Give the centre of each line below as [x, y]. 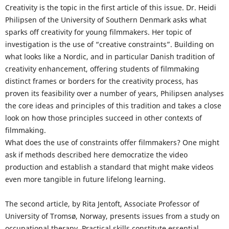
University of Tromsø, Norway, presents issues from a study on [112, 216]
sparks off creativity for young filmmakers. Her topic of [98, 32]
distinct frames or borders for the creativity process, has [101, 81]
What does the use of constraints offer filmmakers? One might [112, 143]
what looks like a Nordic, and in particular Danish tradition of [110, 57]
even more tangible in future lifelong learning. [85, 179]
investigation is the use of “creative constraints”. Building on [109, 44]
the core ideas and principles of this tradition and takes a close [113, 106]
